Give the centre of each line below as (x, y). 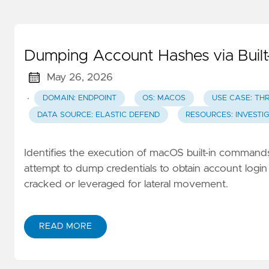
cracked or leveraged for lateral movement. (126, 184)
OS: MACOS (164, 98)
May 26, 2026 (80, 78)
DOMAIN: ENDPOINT (79, 98)
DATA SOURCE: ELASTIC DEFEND (98, 115)
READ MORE (65, 227)
